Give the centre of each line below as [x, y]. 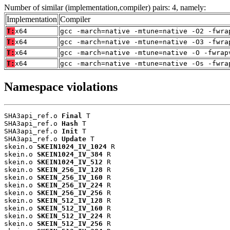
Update [74, 139]
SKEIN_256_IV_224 [70, 185]
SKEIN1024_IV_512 [70, 162]
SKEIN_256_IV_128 [70, 169]
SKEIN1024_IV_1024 [72, 146]
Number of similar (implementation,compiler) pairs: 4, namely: [105, 8]
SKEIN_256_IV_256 [70, 193]
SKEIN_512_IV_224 [70, 216]
